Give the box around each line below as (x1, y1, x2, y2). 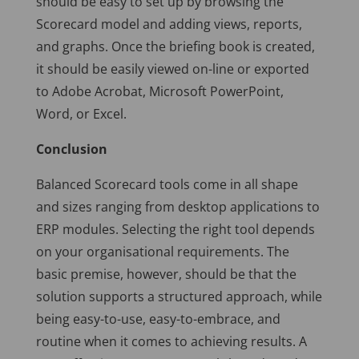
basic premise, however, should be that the (35, 265, 296, 284)
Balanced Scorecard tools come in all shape (35, 175, 298, 194)
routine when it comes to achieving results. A (35, 333, 307, 351)
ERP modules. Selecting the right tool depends (35, 220, 315, 239)
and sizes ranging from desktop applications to (35, 198, 320, 216)
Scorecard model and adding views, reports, (35, 15, 302, 34)
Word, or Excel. (35, 105, 127, 123)
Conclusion (35, 140, 107, 159)
